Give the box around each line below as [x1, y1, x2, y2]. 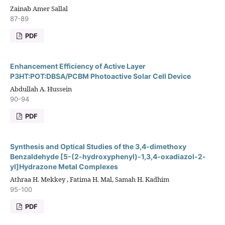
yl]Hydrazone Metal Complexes [10, 162, 118, 171]
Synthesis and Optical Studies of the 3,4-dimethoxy [10, 142, 186, 151]
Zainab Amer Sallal [10, 4, 68, 13]
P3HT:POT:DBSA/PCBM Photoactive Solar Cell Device [10, 71, 191, 80]
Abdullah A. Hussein [10, 84, 72, 93]
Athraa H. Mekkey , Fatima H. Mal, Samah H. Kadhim [10, 174, 169, 184]
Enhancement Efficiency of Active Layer [10, 61, 146, 70]
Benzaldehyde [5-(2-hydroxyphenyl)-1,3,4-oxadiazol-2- [10, 152, 206, 161]
